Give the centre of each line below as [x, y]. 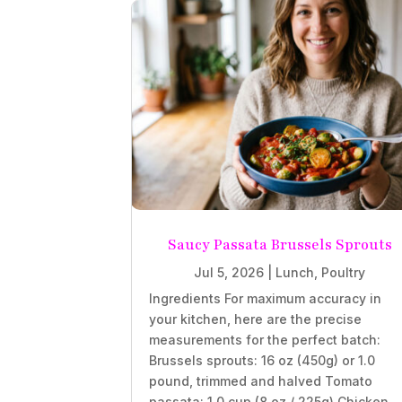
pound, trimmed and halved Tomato [261, 381]
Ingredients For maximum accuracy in [266, 299]
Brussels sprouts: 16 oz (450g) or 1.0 [262, 361]
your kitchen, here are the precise [256, 319]
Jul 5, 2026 [229, 273]
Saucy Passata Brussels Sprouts [280, 245]
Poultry [343, 273]
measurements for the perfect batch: [265, 340]
